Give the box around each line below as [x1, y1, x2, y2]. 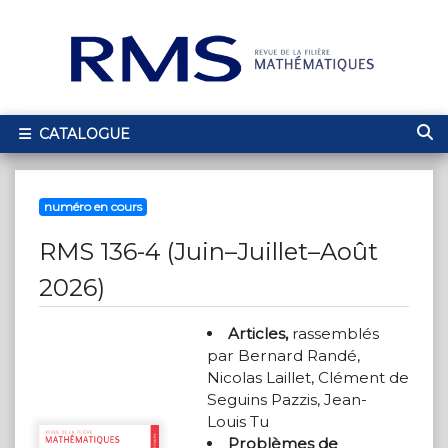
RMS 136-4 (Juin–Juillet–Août [39, 237, 378, 266]
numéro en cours [43, 199, 142, 214]
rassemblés [288, 324, 380, 343]
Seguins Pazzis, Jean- [207, 390, 367, 409]
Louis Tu [207, 412, 269, 431]
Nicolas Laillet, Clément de [207, 368, 409, 387]
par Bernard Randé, [207, 346, 360, 365]
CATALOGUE [35, 125, 130, 143]
